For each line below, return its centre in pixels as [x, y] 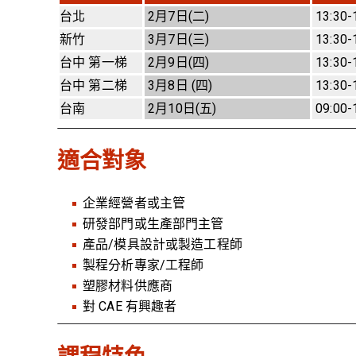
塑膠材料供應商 [128, 286]
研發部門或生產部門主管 [153, 224]
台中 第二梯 [93, 85]
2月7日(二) [177, 16]
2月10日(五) [181, 108]
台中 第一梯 [93, 62]
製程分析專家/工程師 [143, 265]
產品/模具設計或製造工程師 [163, 245]
